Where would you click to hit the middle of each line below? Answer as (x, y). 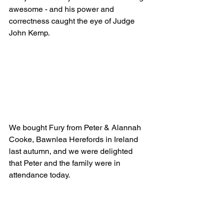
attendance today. (39, 175)
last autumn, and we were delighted (72, 151)
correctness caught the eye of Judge (73, 21)
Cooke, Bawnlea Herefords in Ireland (74, 140)
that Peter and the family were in (66, 163)
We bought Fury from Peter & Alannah (76, 128)
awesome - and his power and (62, 9)
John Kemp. (30, 33)
